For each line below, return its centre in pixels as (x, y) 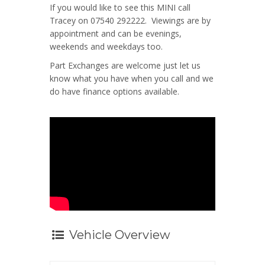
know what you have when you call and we (132, 79)
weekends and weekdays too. (106, 47)
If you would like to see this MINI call (120, 8)
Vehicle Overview (118, 235)
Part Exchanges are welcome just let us (125, 66)
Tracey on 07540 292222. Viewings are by (130, 21)
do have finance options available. (114, 92)
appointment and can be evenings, (116, 34)
